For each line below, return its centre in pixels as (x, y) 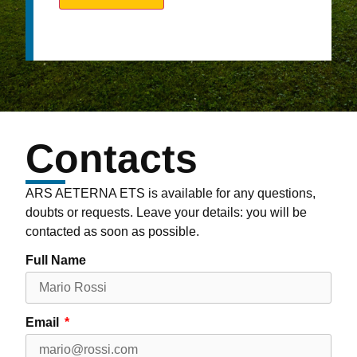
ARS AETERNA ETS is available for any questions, (171, 194)
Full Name (56, 261)
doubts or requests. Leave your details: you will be (166, 213)
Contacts (112, 159)
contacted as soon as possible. (112, 232)
